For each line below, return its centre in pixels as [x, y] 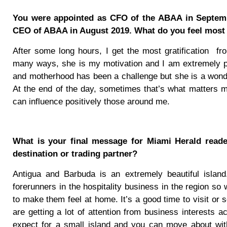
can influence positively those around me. [91, 101]
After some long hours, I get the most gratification [111, 51]
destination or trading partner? [75, 154]
